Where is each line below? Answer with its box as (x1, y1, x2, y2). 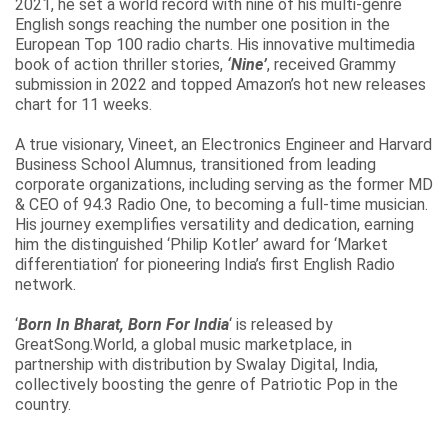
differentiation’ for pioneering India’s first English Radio (15, 255, 395, 274)
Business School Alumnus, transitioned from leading (15, 155, 376, 174)
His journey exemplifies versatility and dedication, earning (15, 215, 414, 234)
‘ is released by (229, 315, 333, 334)
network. (15, 275, 76, 294)
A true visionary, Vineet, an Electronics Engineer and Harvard (15, 135, 432, 154)
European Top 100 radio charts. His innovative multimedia (15, 35, 415, 54)
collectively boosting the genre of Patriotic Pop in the (15, 375, 398, 394)
